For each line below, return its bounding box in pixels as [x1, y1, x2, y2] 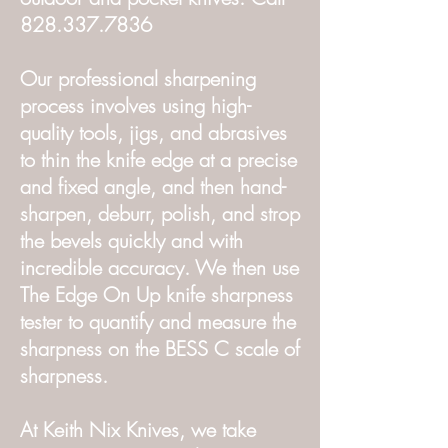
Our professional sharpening [20, 65, 256, 92]
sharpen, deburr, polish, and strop [20, 200, 300, 227]
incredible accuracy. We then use [20, 254, 299, 281]
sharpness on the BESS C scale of [20, 335, 300, 362]
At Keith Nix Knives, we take [20, 416, 256, 443]
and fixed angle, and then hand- [20, 173, 286, 200]
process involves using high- [20, 92, 251, 119]
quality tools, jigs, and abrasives [20, 119, 287, 146]
